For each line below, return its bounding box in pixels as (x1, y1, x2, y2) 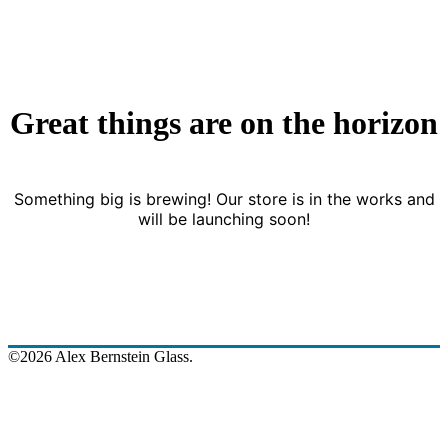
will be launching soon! (138, 209, 310, 230)
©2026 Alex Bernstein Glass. (8, 348, 193, 366)
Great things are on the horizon (10, 104, 438, 141)
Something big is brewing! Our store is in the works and (13, 189, 435, 210)
